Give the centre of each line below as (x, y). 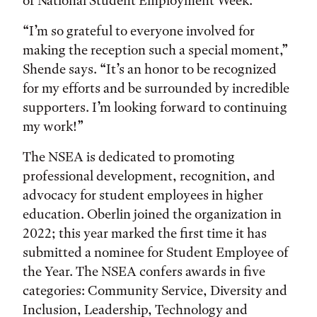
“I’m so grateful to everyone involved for (139, 31)
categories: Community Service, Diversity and (155, 290)
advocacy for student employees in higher (143, 195)
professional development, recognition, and (149, 176)
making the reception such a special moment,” (155, 50)
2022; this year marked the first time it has (145, 233)
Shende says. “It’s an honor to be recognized (150, 69)
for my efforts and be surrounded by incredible (156, 88)
